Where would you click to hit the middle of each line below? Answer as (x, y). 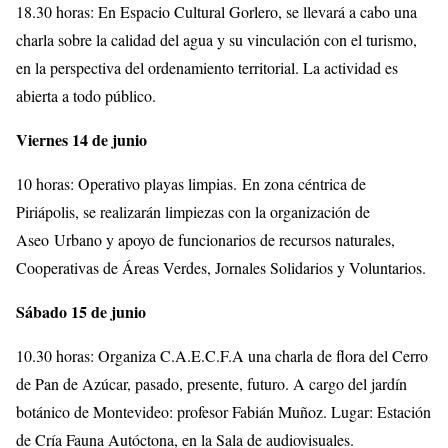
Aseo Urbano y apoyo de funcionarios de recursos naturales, (205, 239)
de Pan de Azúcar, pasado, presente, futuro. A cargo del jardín (211, 383)
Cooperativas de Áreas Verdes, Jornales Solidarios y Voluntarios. (221, 267)
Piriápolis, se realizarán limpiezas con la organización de (193, 211)
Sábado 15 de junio (81, 311)
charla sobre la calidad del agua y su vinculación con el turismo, (216, 39)
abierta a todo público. (86, 95)
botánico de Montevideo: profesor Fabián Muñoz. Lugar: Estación (223, 411)
